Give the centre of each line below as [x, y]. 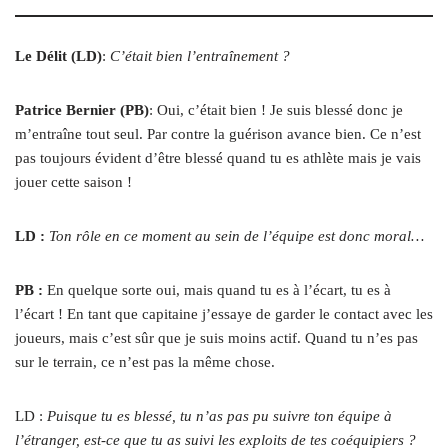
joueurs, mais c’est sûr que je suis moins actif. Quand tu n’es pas [216, 338]
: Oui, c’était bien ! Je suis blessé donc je [276, 110]
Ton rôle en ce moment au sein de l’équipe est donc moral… [236, 236]
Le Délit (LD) [58, 56]
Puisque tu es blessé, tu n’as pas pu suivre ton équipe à [219, 416]
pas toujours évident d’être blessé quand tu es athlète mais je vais [218, 158]
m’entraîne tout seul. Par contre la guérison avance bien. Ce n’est [218, 134]
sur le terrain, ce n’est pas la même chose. [145, 362]
